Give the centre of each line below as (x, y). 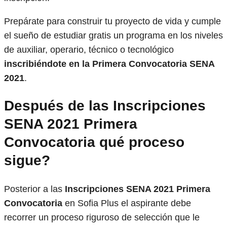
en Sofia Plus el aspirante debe (128, 203)
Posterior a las (34, 189)
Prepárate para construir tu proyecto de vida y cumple (112, 22)
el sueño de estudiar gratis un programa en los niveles (113, 36)
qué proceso (140, 142)
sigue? (27, 161)
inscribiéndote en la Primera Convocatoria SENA (109, 64)
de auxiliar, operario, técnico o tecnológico (89, 50)
